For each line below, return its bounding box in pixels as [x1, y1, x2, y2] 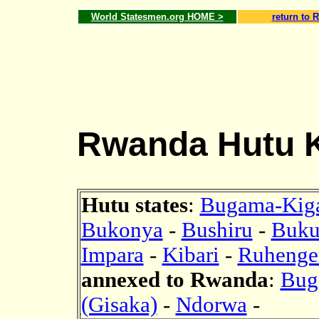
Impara [80, 243, 144, 267]
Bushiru [181, 218, 253, 242]
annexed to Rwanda [80, 268, 268, 292]
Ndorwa [175, 293, 247, 317]
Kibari [162, 243, 219, 267]
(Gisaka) [80, 293, 157, 317]
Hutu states [80, 193, 188, 217]
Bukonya [80, 218, 163, 242]
